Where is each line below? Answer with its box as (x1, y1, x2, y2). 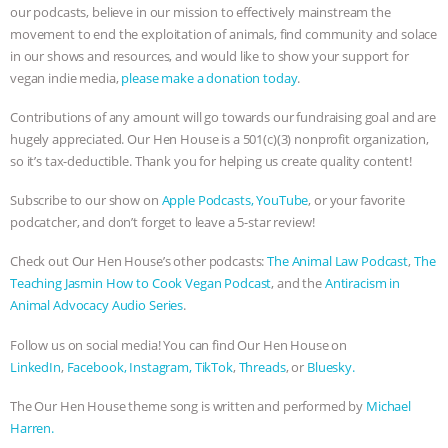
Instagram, (129, 357, 195, 376)
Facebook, (66, 357, 130, 376)
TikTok (194, 357, 233, 376)
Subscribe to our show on (10, 191, 162, 210)
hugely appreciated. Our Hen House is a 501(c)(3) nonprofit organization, (10, 129, 429, 148)
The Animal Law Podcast (267, 252, 409, 271)
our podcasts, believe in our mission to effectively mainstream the (10, 2, 391, 21)
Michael (366, 397, 412, 416)
